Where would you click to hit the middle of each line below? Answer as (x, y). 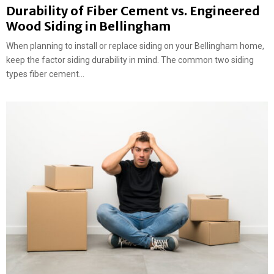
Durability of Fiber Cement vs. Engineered (133, 10)
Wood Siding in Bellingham (88, 26)
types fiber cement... (45, 74)
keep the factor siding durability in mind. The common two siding (130, 60)
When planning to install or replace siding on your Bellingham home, (135, 46)
